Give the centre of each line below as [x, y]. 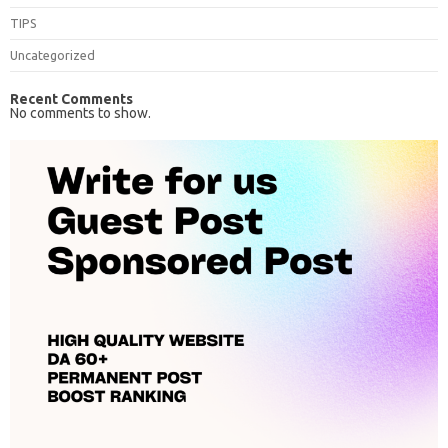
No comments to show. [80, 112]
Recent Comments [71, 98]
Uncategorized [52, 54]
